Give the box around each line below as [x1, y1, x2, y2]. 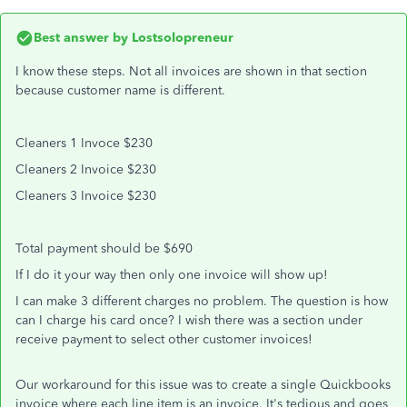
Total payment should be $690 [15, 241, 193, 256]
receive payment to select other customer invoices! [15, 332, 313, 347]
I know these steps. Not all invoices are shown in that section [15, 64, 367, 79]
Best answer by [34, 30, 128, 45]
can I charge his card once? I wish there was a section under [15, 313, 362, 328]
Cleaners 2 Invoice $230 [15, 162, 156, 177]
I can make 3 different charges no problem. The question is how [15, 293, 388, 309]
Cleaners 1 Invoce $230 [15, 135, 153, 151]
